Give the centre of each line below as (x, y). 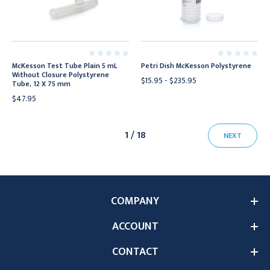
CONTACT (135, 252)
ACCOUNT (135, 227)
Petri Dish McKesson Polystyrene (196, 66)
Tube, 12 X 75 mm (41, 84)
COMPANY (135, 201)
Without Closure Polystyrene (61, 75)
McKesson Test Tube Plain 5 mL (64, 66)
